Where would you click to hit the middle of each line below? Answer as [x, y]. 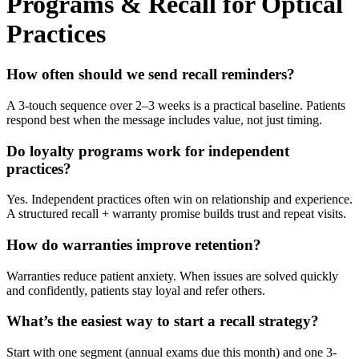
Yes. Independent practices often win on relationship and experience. [179, 200]
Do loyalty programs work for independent [148, 151]
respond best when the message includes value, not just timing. [164, 119]
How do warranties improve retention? [134, 244]
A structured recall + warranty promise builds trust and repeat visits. [176, 214]
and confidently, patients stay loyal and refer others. [136, 290]
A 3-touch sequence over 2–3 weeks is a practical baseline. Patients [176, 105]
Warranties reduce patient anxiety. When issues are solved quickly [172, 276]
